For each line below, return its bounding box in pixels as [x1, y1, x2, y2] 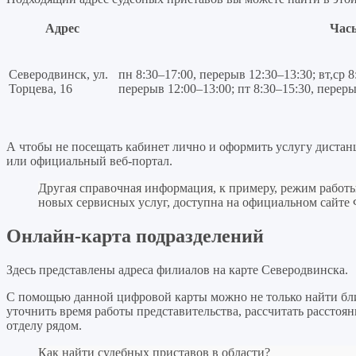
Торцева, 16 [9, 81, 72, 95]
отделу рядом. [6, 318, 82, 332]
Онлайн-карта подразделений [6, 225, 264, 246]
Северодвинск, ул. [9, 67, 108, 81]
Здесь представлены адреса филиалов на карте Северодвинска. [6, 262, 348, 277]
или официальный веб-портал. [6, 153, 172, 168]
